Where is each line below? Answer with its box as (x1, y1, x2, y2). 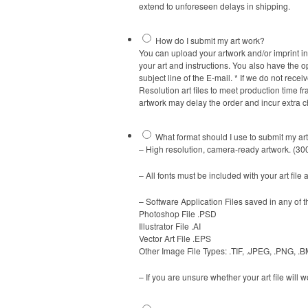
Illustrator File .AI (139, 220, 201, 232)
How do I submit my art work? (155, 34, 265, 47)
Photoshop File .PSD (139, 208, 217, 220)
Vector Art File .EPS (139, 232, 211, 245)
